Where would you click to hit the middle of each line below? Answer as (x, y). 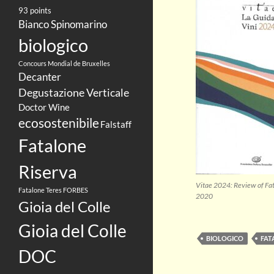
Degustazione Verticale (74, 92)
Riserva (48, 171)
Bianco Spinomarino (63, 24)
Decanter (40, 76)
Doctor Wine (44, 107)
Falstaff (116, 124)
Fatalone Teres (40, 190)
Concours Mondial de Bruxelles (64, 63)
